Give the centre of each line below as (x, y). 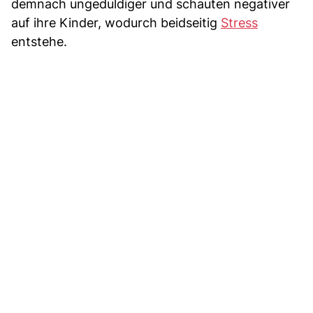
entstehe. (39, 41)
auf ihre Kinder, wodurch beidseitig (116, 22)
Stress (239, 22)
